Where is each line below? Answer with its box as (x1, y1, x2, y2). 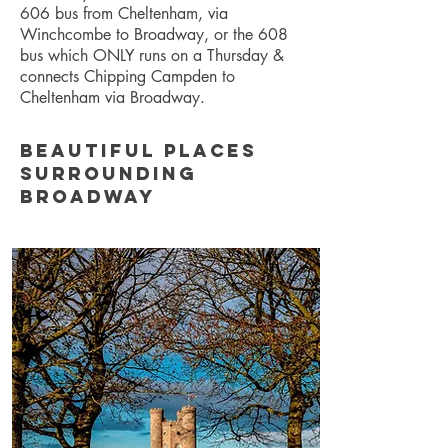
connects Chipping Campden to (20, 66, 235, 87)
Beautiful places (20, 139, 257, 162)
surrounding (20, 162, 197, 185)
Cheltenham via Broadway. (20, 87, 205, 108)
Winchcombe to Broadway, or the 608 (20, 24, 288, 45)
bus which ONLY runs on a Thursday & (20, 45, 284, 66)
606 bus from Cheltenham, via (20, 3, 228, 24)
